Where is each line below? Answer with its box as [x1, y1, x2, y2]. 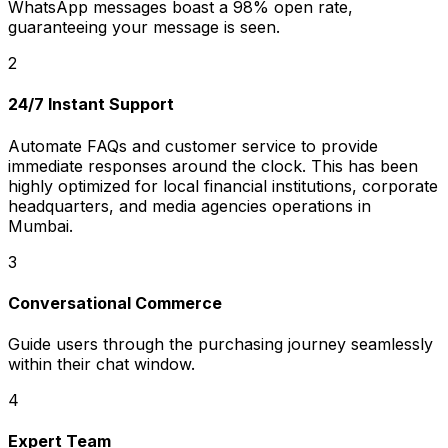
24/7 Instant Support [8, 94, 174, 115]
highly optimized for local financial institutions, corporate [8, 175, 438, 196]
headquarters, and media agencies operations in [8, 195, 371, 216]
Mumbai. [8, 215, 73, 236]
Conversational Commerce [8, 292, 222, 313]
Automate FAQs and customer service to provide [8, 135, 378, 156]
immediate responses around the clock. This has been [8, 155, 418, 176]
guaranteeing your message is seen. [8, 17, 280, 38]
